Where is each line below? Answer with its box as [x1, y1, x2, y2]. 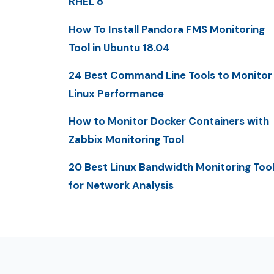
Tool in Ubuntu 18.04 [68, 40, 170, 54]
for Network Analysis [68, 179, 174, 193]
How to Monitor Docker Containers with [68, 114, 269, 128]
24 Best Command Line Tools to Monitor [68, 68, 272, 82]
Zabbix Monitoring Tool [68, 133, 184, 147]
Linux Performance [68, 86, 164, 100]
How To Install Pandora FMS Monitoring [68, 22, 265, 36]
